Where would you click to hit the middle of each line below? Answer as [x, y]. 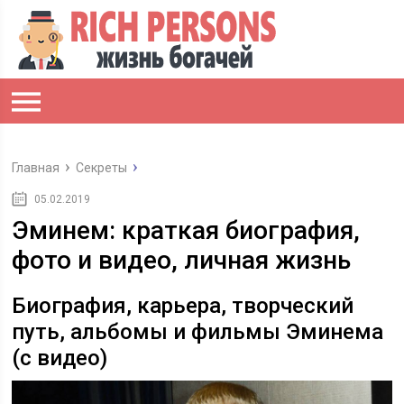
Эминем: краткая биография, [186, 230]
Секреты [102, 168]
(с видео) [60, 358]
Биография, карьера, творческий [183, 306]
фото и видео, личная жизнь [182, 260]
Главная [36, 168]
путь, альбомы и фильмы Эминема [198, 332]
